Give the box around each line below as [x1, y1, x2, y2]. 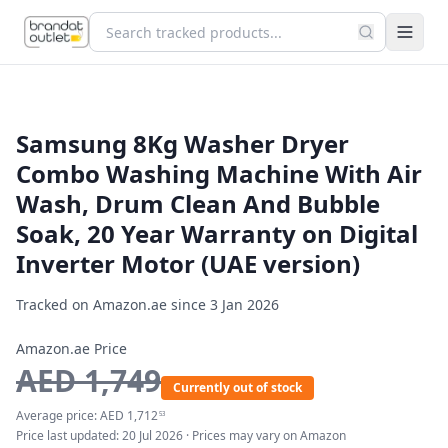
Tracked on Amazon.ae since [16, 295, 210, 314]
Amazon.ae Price [16, 339, 127, 358]
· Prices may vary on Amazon [183, 427, 346, 444]
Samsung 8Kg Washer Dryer [16, 127, 349, 160]
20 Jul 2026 [122, 427, 183, 444]
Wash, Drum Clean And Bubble [16, 187, 380, 220]
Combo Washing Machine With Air [16, 157, 422, 190]
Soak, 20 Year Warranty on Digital [16, 217, 418, 250]
